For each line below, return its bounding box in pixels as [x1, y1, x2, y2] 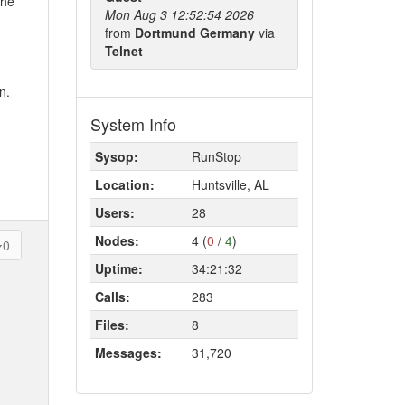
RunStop [191, 147, 241, 165]
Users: [94, 203, 135, 221]
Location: [94, 175, 155, 193]
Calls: [94, 287, 130, 306]
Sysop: [94, 147, 138, 165]
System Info [89, 112, 176, 136]
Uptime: [94, 259, 143, 278]
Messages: [94, 344, 162, 362]
